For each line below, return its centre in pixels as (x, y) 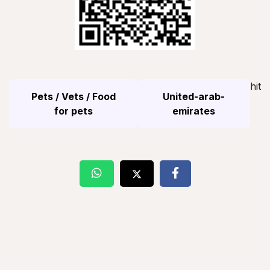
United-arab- (194, 96)
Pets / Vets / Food (73, 96)
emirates (194, 111)
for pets (73, 111)
